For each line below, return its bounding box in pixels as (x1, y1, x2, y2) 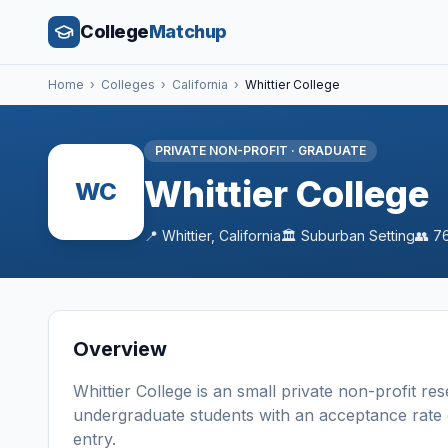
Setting (365, 227, 415, 244)
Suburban (301, 227, 365, 244)
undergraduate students (73, 405, 254, 425)
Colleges (101, 77, 155, 92)
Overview (73, 337, 167, 361)
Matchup (148, 21, 227, 42)
